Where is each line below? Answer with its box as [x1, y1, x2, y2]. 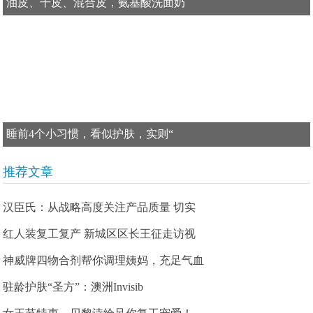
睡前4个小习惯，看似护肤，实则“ [6, 128, 174, 140]
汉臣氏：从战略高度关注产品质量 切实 [3, 201, 196, 213]
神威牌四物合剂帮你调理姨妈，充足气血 [3, 254, 205, 266]
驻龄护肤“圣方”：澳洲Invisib [3, 281, 144, 293]
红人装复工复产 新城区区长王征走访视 [3, 228, 196, 240]
